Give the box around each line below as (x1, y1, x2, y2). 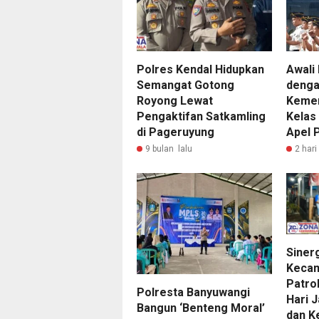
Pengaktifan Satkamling (137, 109, 266, 123)
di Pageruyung (137, 125, 214, 139)
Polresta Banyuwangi (137, 286, 250, 300)
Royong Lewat (137, 93, 213, 108)
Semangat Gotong (137, 78, 234, 92)
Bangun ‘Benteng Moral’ (137, 301, 265, 315)
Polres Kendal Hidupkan (137, 62, 264, 76)
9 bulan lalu (145, 143, 192, 154)
